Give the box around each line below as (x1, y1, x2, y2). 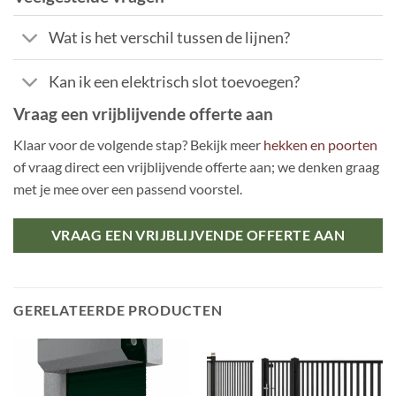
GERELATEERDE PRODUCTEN (13, 301, 223, 319)
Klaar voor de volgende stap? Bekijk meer (13, 136, 263, 154)
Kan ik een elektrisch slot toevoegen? (49, 72, 301, 91)
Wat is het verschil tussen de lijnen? (49, 27, 291, 47)
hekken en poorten (263, 136, 377, 154)
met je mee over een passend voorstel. (13, 180, 242, 198)
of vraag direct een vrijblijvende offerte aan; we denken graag (13, 158, 379, 176)
